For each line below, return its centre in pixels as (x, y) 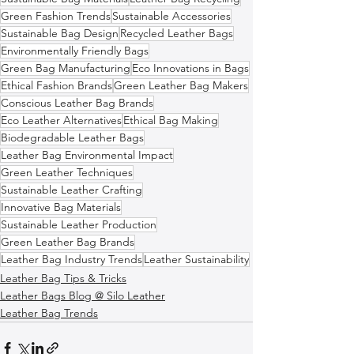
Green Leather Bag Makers (181, 85)
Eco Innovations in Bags (190, 68)
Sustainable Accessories (171, 15)
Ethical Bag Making (171, 120)
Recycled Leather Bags (177, 33)
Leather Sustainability (196, 259)
